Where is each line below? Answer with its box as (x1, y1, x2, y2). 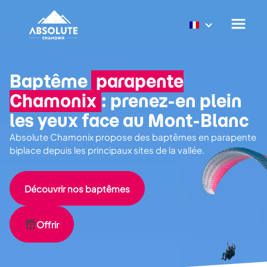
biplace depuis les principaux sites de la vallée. (10, 144, 204, 156)
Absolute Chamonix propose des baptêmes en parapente (10, 131, 256, 142)
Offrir (36, 218, 59, 230)
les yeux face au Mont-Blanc (10, 110, 249, 132)
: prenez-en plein (101, 90, 242, 112)
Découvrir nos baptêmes (24, 182, 130, 194)
